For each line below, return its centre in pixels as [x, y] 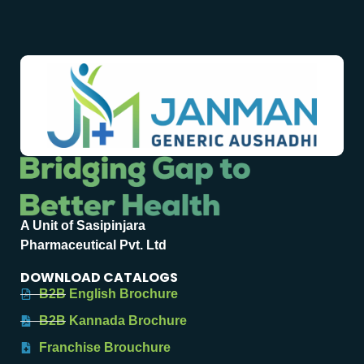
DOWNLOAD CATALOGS [99, 278]
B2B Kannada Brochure [113, 321]
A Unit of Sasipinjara [83, 226]
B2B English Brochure [108, 294]
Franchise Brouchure [104, 348]
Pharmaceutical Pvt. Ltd [93, 245]
